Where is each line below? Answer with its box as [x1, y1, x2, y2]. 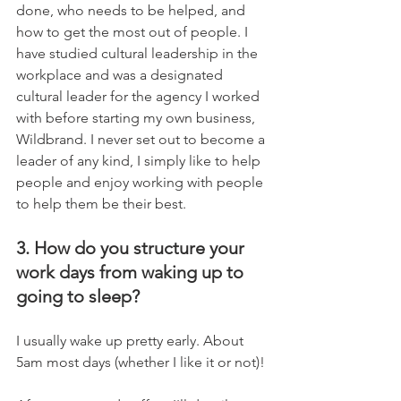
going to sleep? [16, 286, 140, 307]
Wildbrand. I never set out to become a [16, 131, 269, 148]
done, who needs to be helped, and [16, 2, 249, 19]
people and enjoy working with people [16, 174, 267, 191]
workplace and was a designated [16, 66, 226, 83]
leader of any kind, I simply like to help [16, 152, 264, 169]
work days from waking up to [16, 261, 248, 283]
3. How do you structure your [16, 237, 249, 259]
